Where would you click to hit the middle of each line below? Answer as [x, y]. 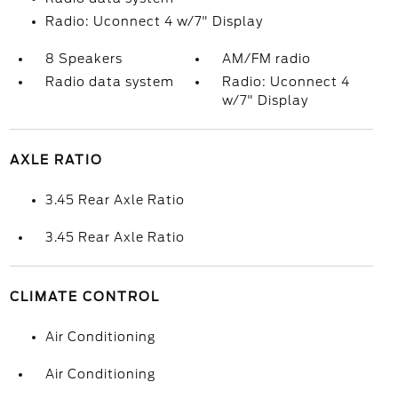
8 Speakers [84, 59]
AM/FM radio [267, 59]
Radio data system [109, 82]
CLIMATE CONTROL [84, 297]
